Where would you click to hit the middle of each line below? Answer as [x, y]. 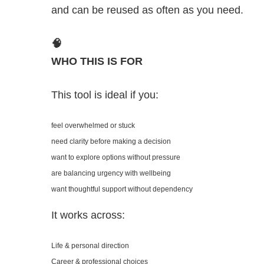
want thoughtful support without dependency [122, 189]
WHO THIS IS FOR [97, 62]
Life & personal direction [90, 246]
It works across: [88, 215]
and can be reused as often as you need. [147, 10]
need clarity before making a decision [111, 142]
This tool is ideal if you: [105, 95]
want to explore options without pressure [116, 158]
